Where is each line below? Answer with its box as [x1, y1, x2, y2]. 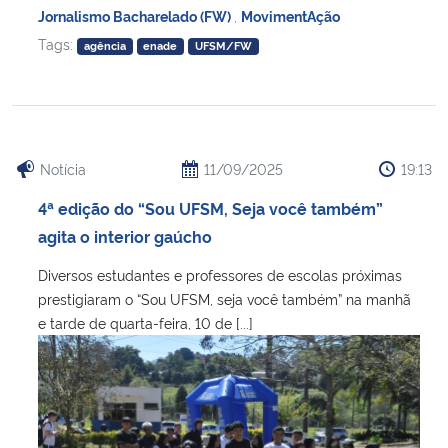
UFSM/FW [195, 38, 253, 54]
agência [83, 38, 126, 54]
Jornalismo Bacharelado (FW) [38, 6, 234, 26]
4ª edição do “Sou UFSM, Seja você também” [38, 197, 383, 220]
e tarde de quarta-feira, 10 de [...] [38, 313, 253, 333]
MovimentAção [241, 6, 340, 26]
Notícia [40, 159, 86, 179]
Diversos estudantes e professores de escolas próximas [38, 265, 402, 285]
